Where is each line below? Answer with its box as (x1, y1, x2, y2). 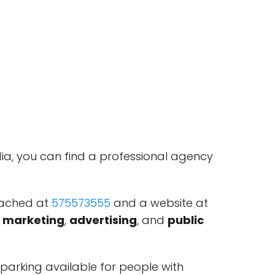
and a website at (110, 195, 208, 211)
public (168, 212, 204, 228)
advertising (69, 212, 137, 228)
